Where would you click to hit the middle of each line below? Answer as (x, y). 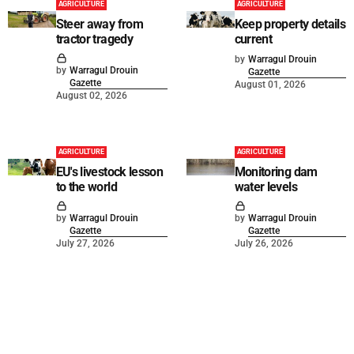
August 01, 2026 (270, 85)
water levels (265, 187)
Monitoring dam (276, 172)
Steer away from (99, 24)
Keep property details (290, 24)
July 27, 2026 (85, 244)
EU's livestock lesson (109, 172)
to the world (86, 187)
